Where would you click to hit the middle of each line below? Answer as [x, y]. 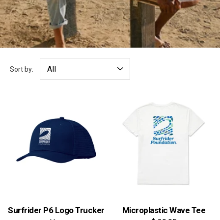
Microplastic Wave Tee [164, 210]
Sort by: [22, 69]
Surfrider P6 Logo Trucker [56, 210]
